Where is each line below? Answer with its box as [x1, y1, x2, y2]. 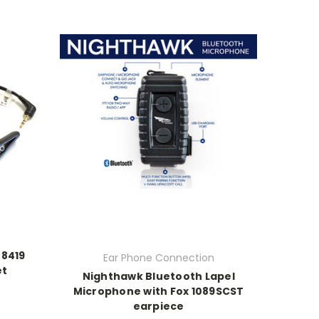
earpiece [132, 299, 184, 314]
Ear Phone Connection [103, 251, 214, 266]
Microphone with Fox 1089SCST [73, 284, 244, 299]
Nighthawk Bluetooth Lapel [82, 269, 235, 284]
